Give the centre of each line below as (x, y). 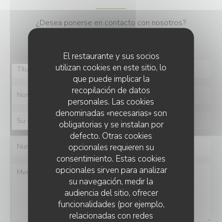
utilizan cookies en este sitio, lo (111, 67)
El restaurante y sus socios (111, 56)
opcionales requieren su (111, 147)
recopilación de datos (111, 90)
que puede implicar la (111, 79)
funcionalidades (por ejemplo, (111, 204)
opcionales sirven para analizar (111, 170)
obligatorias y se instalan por (111, 124)
